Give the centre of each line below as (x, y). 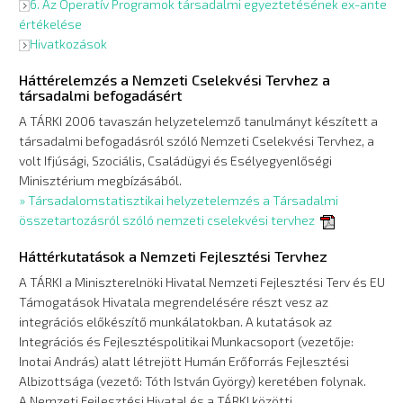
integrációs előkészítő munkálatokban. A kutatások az (176, 322)
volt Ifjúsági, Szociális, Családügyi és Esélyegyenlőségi (176, 161)
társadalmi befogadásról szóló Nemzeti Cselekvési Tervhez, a (197, 141)
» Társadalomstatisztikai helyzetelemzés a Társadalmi (179, 200)
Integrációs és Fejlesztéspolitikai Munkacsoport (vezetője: (187, 341)
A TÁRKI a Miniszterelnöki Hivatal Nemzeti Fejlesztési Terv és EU (202, 282)
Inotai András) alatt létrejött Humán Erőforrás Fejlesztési (184, 361)
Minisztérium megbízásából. (101, 180)
